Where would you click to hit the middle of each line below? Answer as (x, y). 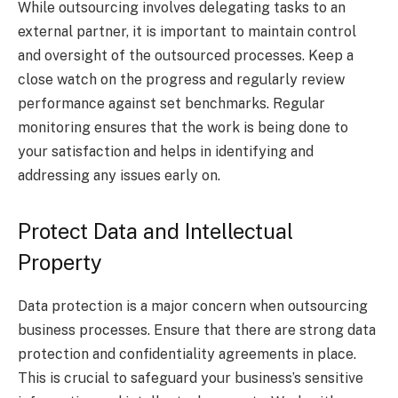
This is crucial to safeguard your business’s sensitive (191, 378)
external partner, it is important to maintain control (187, 31)
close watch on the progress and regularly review (181, 79)
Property (60, 262)
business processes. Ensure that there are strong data (197, 330)
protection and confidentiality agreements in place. (187, 354)
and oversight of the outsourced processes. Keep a (186, 55)
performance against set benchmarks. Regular (171, 103)
